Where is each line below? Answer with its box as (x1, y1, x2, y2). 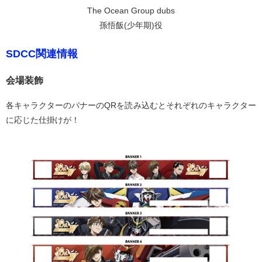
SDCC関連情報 (6, 47, 78, 60)
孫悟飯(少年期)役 (99, 20, 163, 30)
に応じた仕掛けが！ (6, 115, 80, 125)
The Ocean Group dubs (87, 5, 175, 15)
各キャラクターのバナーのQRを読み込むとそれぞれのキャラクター (6, 100, 256, 110)
